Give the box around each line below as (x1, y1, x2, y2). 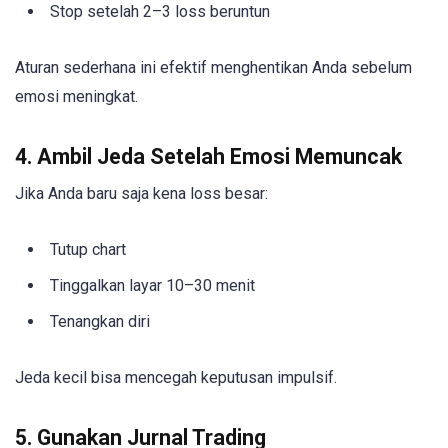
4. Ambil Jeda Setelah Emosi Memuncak (15, 144, 402, 170)
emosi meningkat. (15, 87, 138, 107)
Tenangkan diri (50, 311, 150, 331)
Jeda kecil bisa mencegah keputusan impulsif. (15, 367, 337, 387)
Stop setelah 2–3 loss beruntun (50, 2, 270, 21)
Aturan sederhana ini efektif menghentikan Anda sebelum (15, 58, 412, 78)
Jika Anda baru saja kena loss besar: (15, 184, 268, 204)
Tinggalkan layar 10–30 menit (50, 275, 255, 295)
